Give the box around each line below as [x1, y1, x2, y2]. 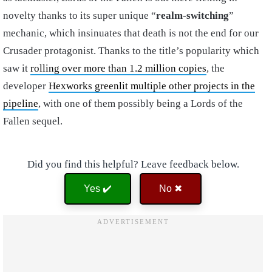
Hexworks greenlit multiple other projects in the [49, 80, 255, 92]
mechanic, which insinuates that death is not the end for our [3, 27, 259, 39]
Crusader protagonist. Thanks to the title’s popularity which [3, 44, 259, 56]
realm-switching [156, 9, 229, 21]
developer [3, 80, 49, 92]
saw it [3, 62, 30, 74]
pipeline [3, 97, 38, 109]
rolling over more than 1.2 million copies [30, 62, 206, 74]
